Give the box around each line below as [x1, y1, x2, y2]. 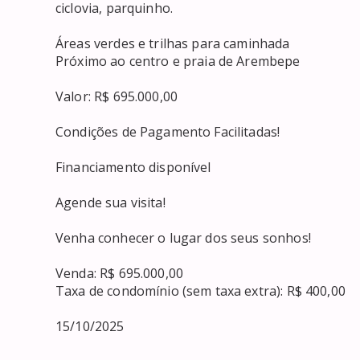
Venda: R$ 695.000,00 [55, 264, 183, 282]
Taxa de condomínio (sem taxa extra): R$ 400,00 [55, 281, 346, 300]
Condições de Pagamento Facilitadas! [55, 122, 280, 141]
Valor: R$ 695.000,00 [55, 87, 178, 105]
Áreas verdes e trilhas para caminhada [55, 34, 290, 52]
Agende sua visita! [55, 193, 166, 211]
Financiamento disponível [55, 157, 211, 176]
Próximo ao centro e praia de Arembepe [55, 51, 301, 70]
